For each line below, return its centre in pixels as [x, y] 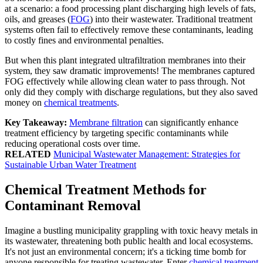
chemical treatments [80, 103]
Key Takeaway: [36, 123]
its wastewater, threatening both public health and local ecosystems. [129, 241]
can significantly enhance [190, 123]
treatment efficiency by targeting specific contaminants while [117, 133]
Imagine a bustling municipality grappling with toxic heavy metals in [131, 231]
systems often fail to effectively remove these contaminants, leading [129, 30]
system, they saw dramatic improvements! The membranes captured [130, 71]
